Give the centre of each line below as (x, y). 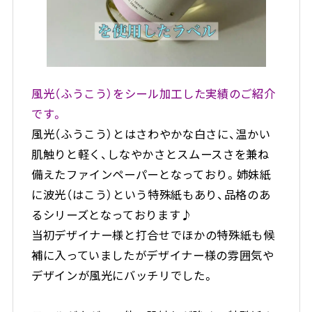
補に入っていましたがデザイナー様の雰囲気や (153, 255)
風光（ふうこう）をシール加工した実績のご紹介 (153, 93)
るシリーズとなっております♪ (112, 214)
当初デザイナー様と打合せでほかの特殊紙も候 (153, 234)
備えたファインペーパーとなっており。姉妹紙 (151, 174)
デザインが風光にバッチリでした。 (123, 275)
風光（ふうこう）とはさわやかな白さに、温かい (151, 133)
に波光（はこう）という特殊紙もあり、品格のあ (151, 194)
